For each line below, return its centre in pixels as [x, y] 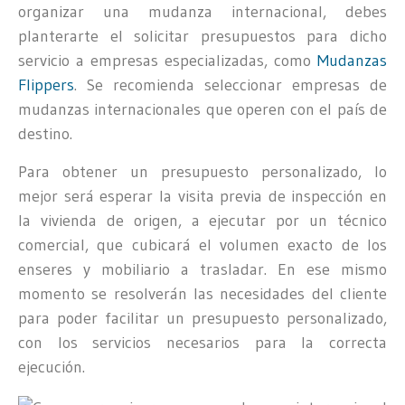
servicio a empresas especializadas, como [168, 61]
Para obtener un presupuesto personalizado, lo [202, 171]
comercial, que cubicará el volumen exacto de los [202, 245]
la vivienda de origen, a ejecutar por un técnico [202, 220]
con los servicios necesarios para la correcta [202, 342]
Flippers [46, 85]
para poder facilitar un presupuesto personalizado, [202, 318]
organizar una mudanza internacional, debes [202, 12]
